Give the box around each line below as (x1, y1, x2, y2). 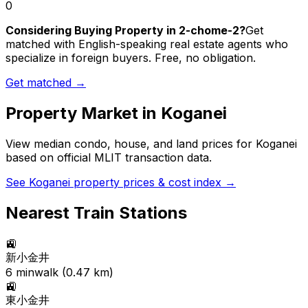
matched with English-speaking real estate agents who (5, 37, 288, 52)
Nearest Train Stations (5, 203, 187, 223)
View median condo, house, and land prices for (5, 137, 256, 151)
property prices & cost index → (70, 175, 236, 190)
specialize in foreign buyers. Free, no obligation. (5, 51, 256, 65)
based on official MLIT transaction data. (5, 151, 212, 165)
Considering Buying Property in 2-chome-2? (5, 23, 245, 38)
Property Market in (5, 103, 161, 124)
